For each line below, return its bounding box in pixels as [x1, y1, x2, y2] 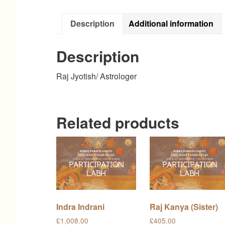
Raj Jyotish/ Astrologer [56, 70, 137, 82]
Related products [56, 111, 179, 133]
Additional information [129, 18, 213, 29]
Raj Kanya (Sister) [150, 200, 218, 212]
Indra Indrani [56, 200, 104, 212]
